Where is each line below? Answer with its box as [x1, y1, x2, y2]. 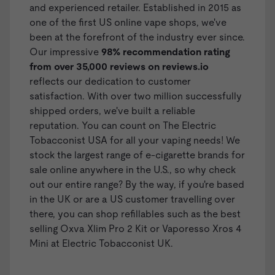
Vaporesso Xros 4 [162, 223, 242, 235]
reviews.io [162, 61, 209, 73]
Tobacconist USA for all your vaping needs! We [29, 134, 240, 147]
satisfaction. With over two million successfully [29, 90, 242, 103]
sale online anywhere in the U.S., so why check [29, 164, 236, 176]
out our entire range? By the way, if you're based [29, 179, 244, 191]
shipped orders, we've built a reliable [29, 105, 195, 117]
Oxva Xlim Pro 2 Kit [58, 223, 147, 235]
